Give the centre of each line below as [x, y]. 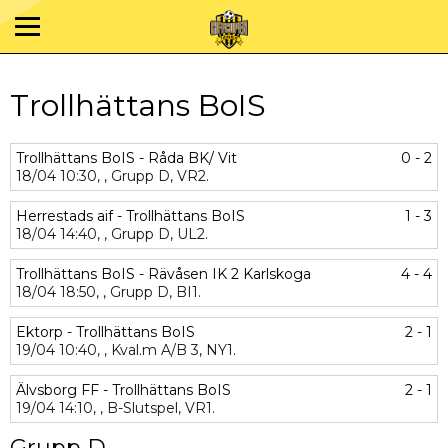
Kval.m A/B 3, [156, 350]
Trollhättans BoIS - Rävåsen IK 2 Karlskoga [163, 274]
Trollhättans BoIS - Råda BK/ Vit [126, 158]
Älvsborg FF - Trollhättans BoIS [123, 390]
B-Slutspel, [144, 408]
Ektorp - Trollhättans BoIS [105, 332]
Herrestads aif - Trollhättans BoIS [130, 216]
